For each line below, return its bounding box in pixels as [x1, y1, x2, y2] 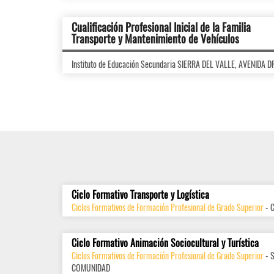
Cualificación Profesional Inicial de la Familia [72, 19, 251, 35]
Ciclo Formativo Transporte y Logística [72, 187, 209, 202]
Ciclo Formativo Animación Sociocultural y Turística [72, 235, 259, 250]
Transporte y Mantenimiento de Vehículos [72, 31, 239, 46]
